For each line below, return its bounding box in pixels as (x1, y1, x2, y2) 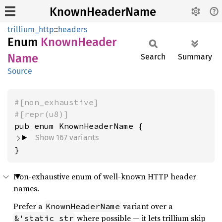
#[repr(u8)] (14, 109, 69, 119)
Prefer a (13, 201, 45, 212)
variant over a (121, 201, 173, 212)
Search (141, 52, 166, 61)
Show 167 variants (35, 133, 99, 142)
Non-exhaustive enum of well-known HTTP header (13, 171, 196, 182)
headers (58, 25, 87, 34)
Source (7, 66, 32, 76)
